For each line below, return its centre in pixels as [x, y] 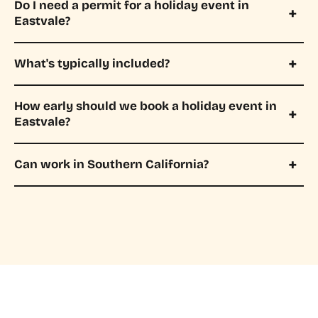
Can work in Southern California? [111, 164]
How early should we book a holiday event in [146, 106]
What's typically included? [92, 63]
